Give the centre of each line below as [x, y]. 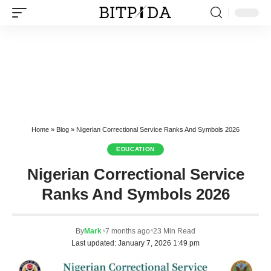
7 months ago [127, 231]
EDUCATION [135, 149]
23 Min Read [175, 231]
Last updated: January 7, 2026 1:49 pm [135, 243]
